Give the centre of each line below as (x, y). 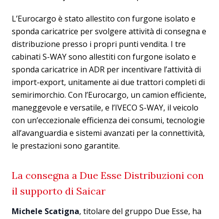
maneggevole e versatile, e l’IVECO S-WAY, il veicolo (105, 108)
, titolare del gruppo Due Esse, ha (140, 211)
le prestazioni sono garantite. (66, 146)
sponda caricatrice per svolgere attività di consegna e (109, 32)
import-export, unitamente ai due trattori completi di (108, 82)
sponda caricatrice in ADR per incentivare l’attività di (106, 70)
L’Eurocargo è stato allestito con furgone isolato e (104, 19)
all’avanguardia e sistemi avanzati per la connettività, (108, 133)
